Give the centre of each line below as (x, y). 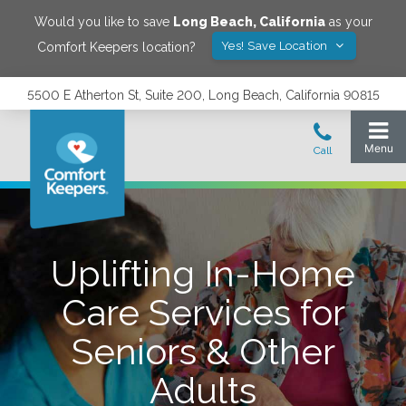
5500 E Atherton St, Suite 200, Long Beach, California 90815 (203, 95)
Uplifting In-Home (203, 273)
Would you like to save (103, 22)
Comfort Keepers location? (116, 47)
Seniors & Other (203, 351)
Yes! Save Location (276, 46)
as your (348, 22)
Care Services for (203, 312)
